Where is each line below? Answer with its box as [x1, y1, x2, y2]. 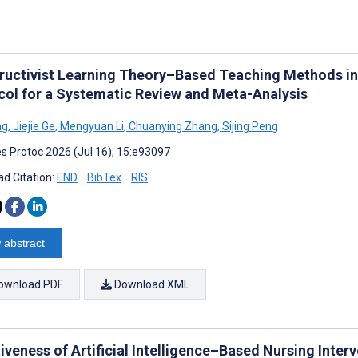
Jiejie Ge [10, 119, 55, 133]
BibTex [87, 170, 121, 184]
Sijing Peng [220, 119, 278, 133]
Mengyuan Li [58, 119, 124, 133]
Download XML [112, 277, 189, 291]
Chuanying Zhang [126, 119, 217, 133]
